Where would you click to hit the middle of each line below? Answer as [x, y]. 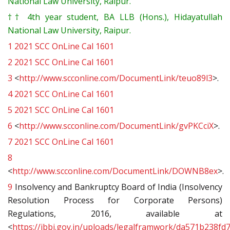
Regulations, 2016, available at [115, 214]
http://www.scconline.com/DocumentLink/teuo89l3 [116, 78]
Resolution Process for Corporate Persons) [115, 200]
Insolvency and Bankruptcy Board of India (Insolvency [117, 187]
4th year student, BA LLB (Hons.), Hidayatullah [122, 17]
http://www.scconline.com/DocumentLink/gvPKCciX [116, 126]
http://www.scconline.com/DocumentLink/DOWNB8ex [115, 171]
